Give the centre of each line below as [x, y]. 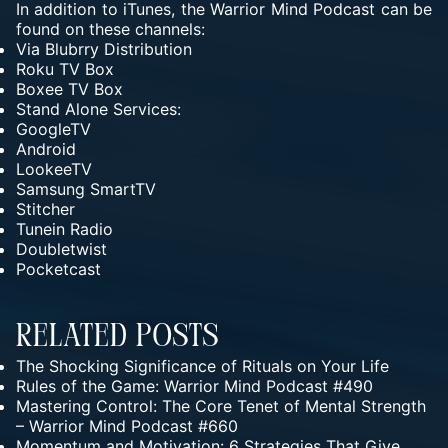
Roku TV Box [65, 69]
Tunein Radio [64, 229]
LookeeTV [54, 169]
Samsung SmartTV [86, 189]
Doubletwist [61, 249]
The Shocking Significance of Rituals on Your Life [202, 366]
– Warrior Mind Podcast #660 [127, 426]
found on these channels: [110, 29]
